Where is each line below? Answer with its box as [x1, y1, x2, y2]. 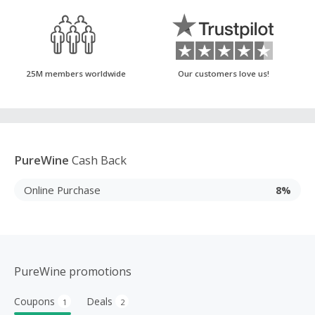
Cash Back [69, 152, 127, 168]
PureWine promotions [14, 264, 131, 279]
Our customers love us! [178, 68, 269, 79]
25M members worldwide [26, 68, 126, 79]
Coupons [14, 295, 55, 308]
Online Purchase [24, 182, 101, 197]
